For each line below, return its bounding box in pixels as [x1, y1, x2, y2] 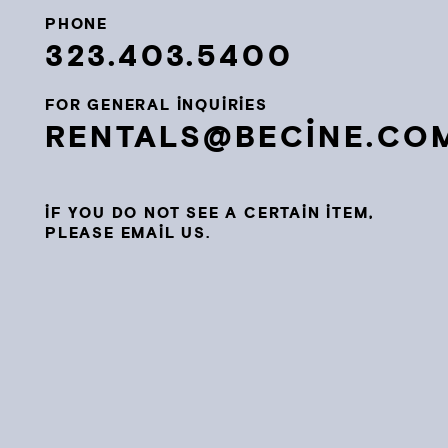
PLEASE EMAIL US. [45, 224, 211, 243]
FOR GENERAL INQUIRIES [45, 96, 268, 115]
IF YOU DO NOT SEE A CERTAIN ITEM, [45, 204, 374, 223]
